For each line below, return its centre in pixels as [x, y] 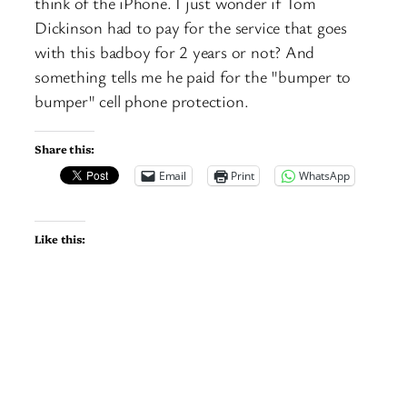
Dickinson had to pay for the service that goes [191, 28]
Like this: [60, 239]
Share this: [65, 148]
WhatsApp [324, 175]
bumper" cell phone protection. [142, 101]
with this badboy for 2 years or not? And [175, 52]
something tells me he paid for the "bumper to [193, 77]
